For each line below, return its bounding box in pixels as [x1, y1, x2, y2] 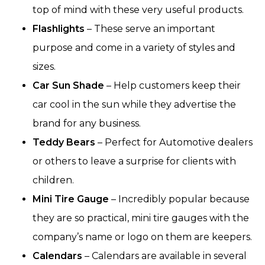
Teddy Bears [33, 137, 98, 148]
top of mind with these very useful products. [33, 4, 244, 16]
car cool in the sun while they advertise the [33, 99, 236, 111]
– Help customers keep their [106, 80, 241, 92]
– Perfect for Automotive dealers [98, 137, 253, 148]
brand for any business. [33, 118, 141, 130]
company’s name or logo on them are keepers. [33, 231, 252, 243]
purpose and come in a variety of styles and [33, 42, 235, 54]
